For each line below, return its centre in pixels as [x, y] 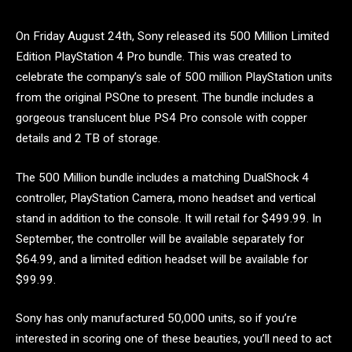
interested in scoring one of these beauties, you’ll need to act [174, 339]
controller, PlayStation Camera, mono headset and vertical [166, 198]
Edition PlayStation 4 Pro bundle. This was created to [154, 57]
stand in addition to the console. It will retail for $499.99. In [169, 218]
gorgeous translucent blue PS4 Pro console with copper [161, 118]
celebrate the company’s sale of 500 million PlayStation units [174, 77]
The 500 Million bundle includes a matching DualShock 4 [162, 177]
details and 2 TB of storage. [88, 138]
